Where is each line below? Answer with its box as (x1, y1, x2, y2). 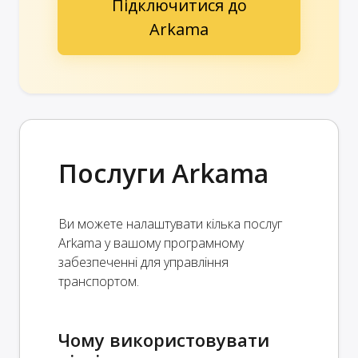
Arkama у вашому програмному (58, 233, 244, 252)
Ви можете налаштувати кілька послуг (58, 214, 282, 233)
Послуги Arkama (58, 155, 268, 190)
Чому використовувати (58, 327, 269, 352)
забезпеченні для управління (58, 253, 229, 271)
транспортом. (58, 272, 139, 290)
